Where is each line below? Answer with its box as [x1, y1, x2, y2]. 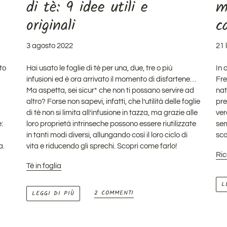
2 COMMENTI [94, 187, 134, 198]
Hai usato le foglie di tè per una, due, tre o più [26, 64, 173, 72]
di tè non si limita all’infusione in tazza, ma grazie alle [26, 108, 198, 117]
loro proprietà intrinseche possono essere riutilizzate [26, 120, 197, 128]
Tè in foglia [26, 162, 62, 170]
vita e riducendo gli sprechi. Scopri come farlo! [26, 142, 177, 150]
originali [26, 13, 75, 38]
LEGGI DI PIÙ [32, 188, 74, 198]
